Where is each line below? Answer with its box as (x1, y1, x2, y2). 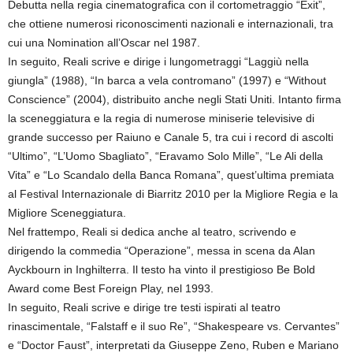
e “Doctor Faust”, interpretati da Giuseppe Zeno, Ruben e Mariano (8, 338, 339, 351)
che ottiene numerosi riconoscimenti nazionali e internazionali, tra (8, 17, 333, 30)
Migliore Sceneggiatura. (8, 206, 126, 219)
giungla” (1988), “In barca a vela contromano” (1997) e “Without (8, 73, 326, 87)
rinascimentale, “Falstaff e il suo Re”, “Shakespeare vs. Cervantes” (8, 319, 340, 333)
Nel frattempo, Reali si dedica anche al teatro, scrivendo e (8, 225, 296, 238)
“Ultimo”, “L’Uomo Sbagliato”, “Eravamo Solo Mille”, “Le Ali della (8, 149, 323, 162)
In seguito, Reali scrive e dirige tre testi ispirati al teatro (8, 300, 281, 314)
